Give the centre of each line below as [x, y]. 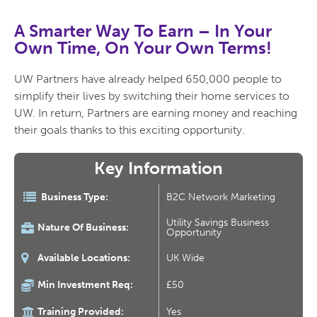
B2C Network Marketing [221, 197]
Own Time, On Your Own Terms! [143, 48]
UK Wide [185, 258]
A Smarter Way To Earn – [114, 31]
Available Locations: [83, 258]
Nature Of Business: [82, 227]
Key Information [158, 168]
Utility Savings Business [218, 223]
